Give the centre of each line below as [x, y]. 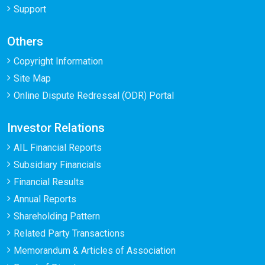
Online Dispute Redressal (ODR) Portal [94, 96]
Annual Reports [45, 199]
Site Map [32, 78]
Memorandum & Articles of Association [95, 251]
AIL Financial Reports [58, 148]
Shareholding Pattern [57, 216]
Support [30, 9]
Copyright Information [58, 61]
